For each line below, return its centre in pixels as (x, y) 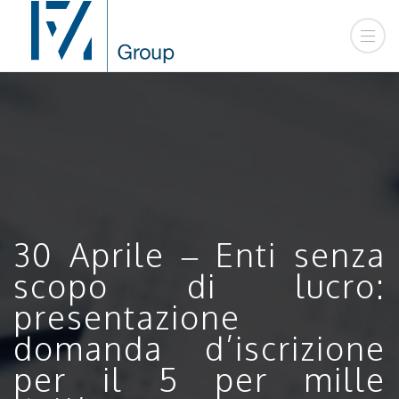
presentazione (127, 316)
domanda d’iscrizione (199, 347)
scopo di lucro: (199, 285)
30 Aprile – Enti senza (199, 254)
